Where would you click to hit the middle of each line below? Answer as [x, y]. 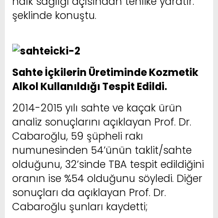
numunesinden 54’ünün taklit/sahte [102, 150]
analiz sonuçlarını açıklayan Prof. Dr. [102, 122]
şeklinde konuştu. [54, 15]
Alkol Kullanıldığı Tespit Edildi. [90, 86]
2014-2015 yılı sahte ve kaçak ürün [97, 108]
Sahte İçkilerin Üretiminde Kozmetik [105, 72]
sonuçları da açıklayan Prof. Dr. [89, 192]
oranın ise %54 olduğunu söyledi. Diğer [107, 178]
